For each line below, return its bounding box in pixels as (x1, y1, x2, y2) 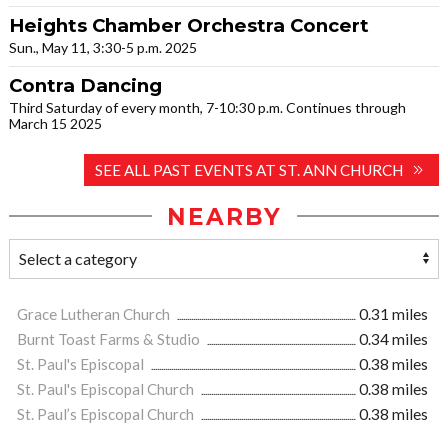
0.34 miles (359, 329, 428, 348)
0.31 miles (359, 304, 428, 323)
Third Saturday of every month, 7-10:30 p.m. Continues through (9, 98, 406, 116)
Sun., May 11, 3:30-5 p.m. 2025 (9, 38, 197, 56)
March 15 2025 (9, 114, 102, 132)
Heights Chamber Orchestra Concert (9, 13, 369, 37)
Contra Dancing (9, 73, 162, 97)
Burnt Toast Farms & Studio (17, 329, 203, 348)
